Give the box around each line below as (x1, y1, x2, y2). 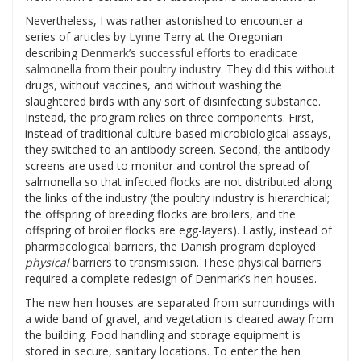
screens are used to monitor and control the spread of (25, 158, 309, 173)
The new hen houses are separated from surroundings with (25, 295, 334, 310)
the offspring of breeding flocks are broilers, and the (25, 206, 296, 222)
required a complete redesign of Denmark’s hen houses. (25, 271, 317, 286)
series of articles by (25, 29, 129, 44)
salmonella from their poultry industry (25, 61, 221, 77)
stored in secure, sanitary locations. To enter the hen (25, 343, 301, 359)
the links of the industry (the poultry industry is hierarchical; (25, 190, 330, 205)
